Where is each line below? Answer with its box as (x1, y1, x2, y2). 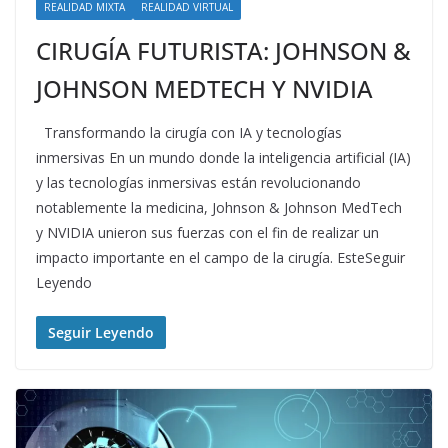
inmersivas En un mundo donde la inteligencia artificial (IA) (36, 148, 411, 168)
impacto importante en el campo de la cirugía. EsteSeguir (36, 248, 405, 268)
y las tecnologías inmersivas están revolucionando (36, 173, 361, 193)
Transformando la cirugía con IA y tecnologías (36, 123, 342, 143)
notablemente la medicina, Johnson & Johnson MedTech (36, 198, 402, 218)
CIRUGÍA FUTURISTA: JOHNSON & (36, 34, 411, 68)
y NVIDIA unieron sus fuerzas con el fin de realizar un (36, 223, 379, 243)
